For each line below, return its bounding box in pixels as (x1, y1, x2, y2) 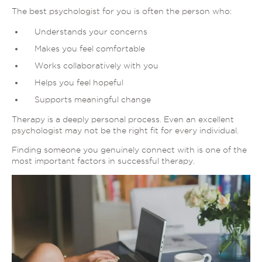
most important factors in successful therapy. (12, 156, 195, 166)
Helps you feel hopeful (34, 78, 123, 88)
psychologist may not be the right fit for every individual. (12, 126, 239, 136)
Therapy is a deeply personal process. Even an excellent (12, 115, 234, 125)
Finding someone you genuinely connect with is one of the (12, 145, 247, 155)
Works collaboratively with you (34, 61, 158, 71)
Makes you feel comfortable (34, 44, 145, 54)
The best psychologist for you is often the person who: (12, 6, 232, 16)
